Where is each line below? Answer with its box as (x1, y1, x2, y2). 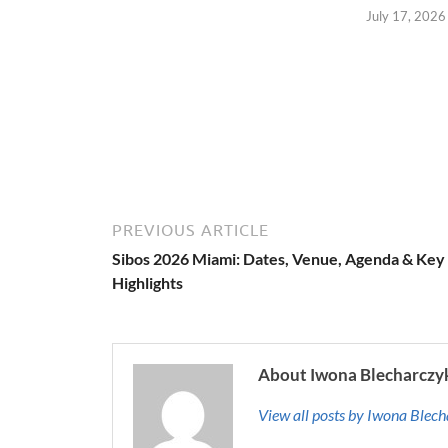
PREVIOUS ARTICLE (112, 220, 269, 239)
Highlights (112, 272, 183, 292)
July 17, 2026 (365, 7, 446, 24)
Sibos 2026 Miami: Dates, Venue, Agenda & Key (112, 248, 445, 268)
